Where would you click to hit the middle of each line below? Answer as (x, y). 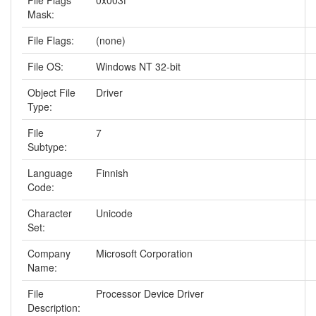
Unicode (114, 213)
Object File (51, 92)
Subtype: (47, 147)
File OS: (45, 66)
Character (50, 213)
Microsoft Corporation (144, 253)
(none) (111, 40)
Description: (54, 308)
